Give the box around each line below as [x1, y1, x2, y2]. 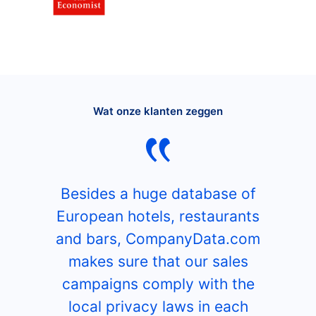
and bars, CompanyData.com [56, 230, 260, 248]
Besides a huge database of [60, 185, 256, 203]
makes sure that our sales [68, 253, 248, 271]
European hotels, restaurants [56, 207, 260, 226]
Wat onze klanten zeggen [93, 104, 223, 118]
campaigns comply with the [61, 275, 255, 293]
